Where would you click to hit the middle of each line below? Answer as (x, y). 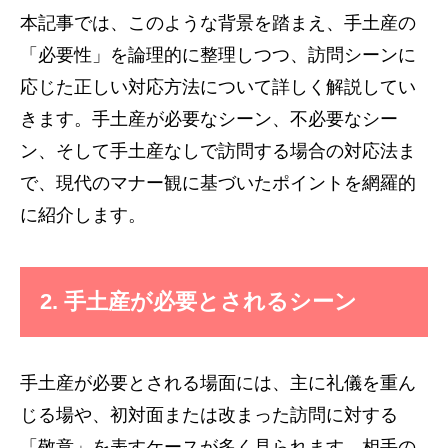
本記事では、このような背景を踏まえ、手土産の (218, 23)
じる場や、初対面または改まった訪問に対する (209, 415)
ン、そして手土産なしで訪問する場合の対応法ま (218, 151)
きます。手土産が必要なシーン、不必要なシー (209, 119)
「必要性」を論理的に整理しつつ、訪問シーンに (218, 55)
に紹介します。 (83, 215)
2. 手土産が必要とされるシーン (198, 301)
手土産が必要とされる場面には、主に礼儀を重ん (218, 383)
